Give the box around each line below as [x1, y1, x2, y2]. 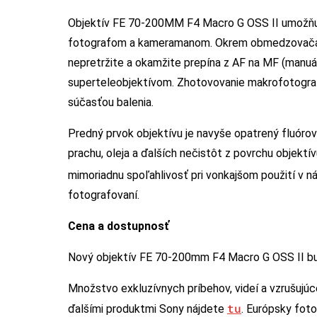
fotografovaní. [68, 188, 139, 202]
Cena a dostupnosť [68, 219, 169, 233]
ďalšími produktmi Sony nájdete [68, 301, 227, 316]
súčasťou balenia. [68, 95, 154, 109]
